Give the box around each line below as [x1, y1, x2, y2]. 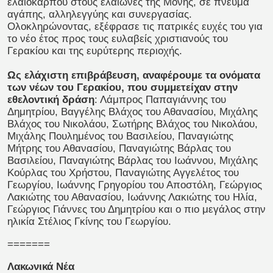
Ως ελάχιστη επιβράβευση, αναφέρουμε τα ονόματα [7, 69, 260, 82]
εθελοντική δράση [7, 94, 94, 106]
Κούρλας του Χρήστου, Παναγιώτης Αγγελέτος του [7, 167, 239, 179]
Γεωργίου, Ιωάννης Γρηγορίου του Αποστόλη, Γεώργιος [7, 179, 262, 191]
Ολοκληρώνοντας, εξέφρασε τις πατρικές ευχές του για [7, 21, 263, 33]
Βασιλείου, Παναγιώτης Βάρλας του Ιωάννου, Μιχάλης [7, 155, 258, 167]
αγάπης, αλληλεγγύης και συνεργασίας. [7, 9, 192, 21]
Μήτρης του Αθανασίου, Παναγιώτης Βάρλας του [7, 143, 231, 155]
